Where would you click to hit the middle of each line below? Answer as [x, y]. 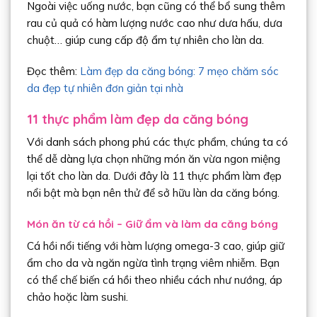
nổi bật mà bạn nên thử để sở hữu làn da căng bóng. [153, 193]
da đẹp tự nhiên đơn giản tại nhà [105, 88]
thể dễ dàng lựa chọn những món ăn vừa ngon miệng [153, 159]
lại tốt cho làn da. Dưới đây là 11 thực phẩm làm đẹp [154, 176]
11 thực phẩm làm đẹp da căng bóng [137, 119]
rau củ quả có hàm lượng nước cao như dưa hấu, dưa [154, 23]
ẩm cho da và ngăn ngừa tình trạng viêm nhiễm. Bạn [153, 263]
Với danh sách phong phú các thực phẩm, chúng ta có [157, 142]
